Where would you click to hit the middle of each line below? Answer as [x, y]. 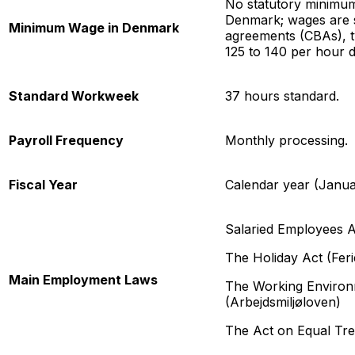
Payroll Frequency [66, 141]
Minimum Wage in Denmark [94, 28]
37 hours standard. [282, 96]
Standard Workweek [74, 96]
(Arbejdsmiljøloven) [283, 302]
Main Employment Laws [83, 280]
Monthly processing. [286, 141]
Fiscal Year [43, 185]
